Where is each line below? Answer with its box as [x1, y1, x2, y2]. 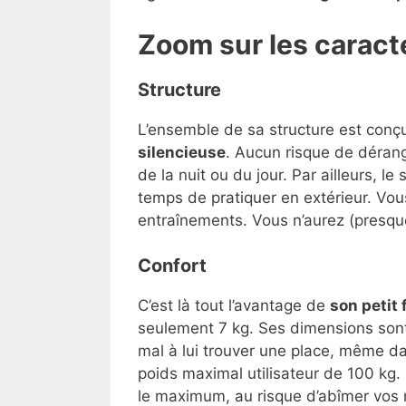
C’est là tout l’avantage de [138, 296, 330, 315]
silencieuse [138, 142, 226, 161]
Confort [138, 255, 207, 277]
